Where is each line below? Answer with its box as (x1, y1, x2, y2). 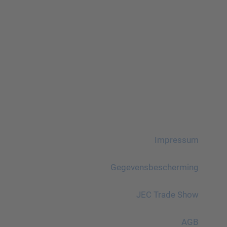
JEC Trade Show (136, 190, 199, 200)
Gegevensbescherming (110, 162, 199, 172)
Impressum (154, 135, 199, 145)
